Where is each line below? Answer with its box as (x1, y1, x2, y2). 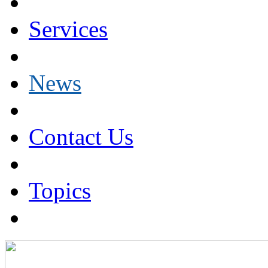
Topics (29, 178, 91, 203)
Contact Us (29, 124, 133, 150)
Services (29, 16, 108, 42)
